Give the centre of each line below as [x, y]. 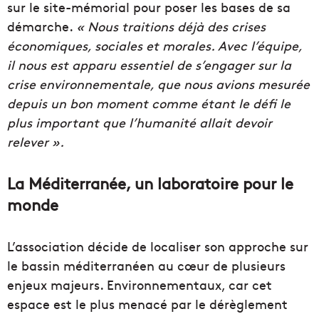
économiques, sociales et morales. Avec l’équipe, [155, 46]
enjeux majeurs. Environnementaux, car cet [140, 285]
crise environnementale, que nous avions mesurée [158, 84]
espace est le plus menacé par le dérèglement [147, 304]
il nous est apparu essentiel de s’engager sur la [149, 65]
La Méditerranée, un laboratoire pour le [150, 183]
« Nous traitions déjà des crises [171, 26]
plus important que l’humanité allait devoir [140, 122]
